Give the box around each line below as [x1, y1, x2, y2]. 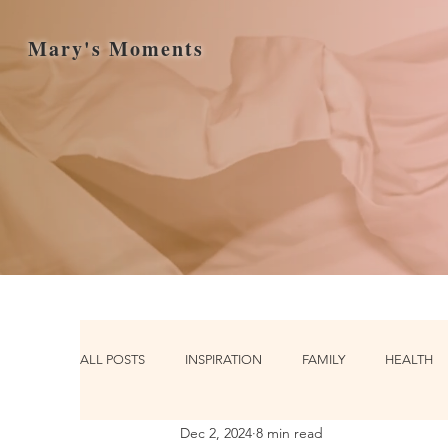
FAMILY [302, 352, 345, 367]
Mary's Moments [28, 34, 204, 63]
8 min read [256, 423, 323, 442]
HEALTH [385, 352, 433, 367]
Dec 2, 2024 [180, 423, 252, 442]
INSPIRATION [185, 352, 262, 367]
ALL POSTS [80, 352, 145, 367]
